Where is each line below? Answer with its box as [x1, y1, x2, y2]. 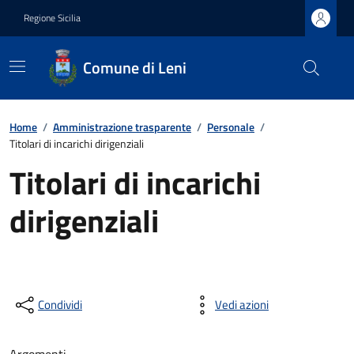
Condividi [38, 296, 82, 314]
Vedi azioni [215, 296, 269, 314]
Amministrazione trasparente [53, 119, 191, 135]
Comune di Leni [82, 55, 186, 80]
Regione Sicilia [24, 10, 81, 25]
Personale [207, 119, 254, 135]
